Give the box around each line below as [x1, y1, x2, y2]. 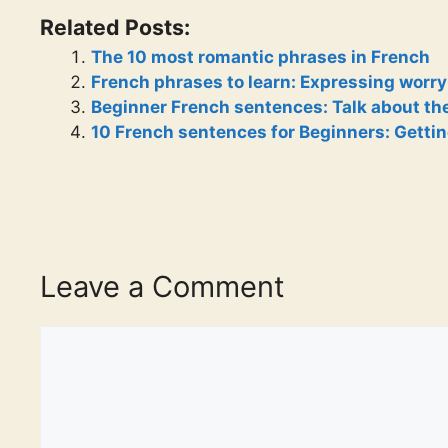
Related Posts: [40, 13, 190, 40]
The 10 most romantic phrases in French [91, 46, 430, 67]
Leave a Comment [40, 269, 285, 305]
